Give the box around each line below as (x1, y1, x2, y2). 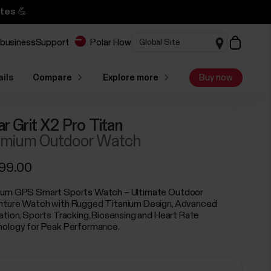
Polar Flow (90, 38, 131, 47)
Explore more (102, 73, 158, 82)
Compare (32, 73, 72, 82)
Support (35, 38, 69, 47)
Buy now (198, 73, 233, 82)
